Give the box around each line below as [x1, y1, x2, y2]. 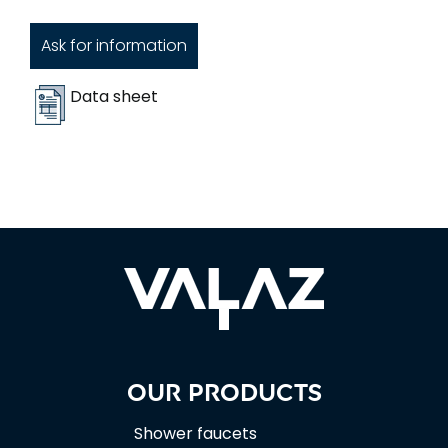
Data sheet [70, 84, 158, 108]
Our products [126, 376, 322, 407]
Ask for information [40, 33, 187, 57]
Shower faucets [134, 421, 258, 445]
